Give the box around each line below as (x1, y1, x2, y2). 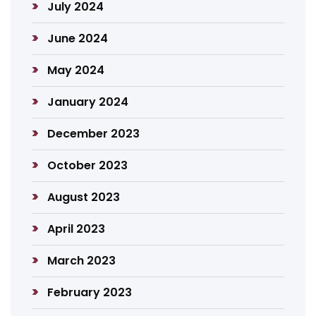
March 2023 (47, 253, 116, 269)
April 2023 (47, 221, 106, 237)
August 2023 (47, 189, 121, 205)
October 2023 (47, 157, 128, 174)
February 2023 (47, 284, 133, 300)
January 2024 (47, 94, 129, 110)
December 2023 (47, 126, 140, 142)
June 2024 (47, 30, 109, 47)
